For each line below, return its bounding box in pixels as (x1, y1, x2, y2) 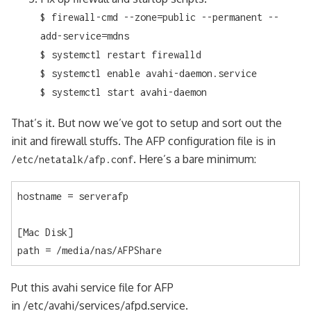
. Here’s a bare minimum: (133, 151, 256, 166)
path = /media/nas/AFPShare (17, 244, 162, 256)
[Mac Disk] (17, 226, 73, 238)
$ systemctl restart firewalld (40, 48, 201, 60)
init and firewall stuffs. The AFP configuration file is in (11, 133, 276, 148)
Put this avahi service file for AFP (11, 280, 174, 294)
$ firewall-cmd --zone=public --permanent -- (40, 10, 279, 23)
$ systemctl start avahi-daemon (40, 85, 207, 98)
